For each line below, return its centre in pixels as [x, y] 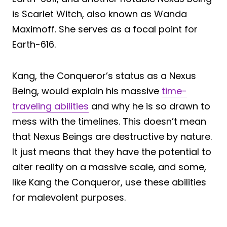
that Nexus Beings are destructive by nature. [112, 137]
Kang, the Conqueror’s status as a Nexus [104, 76]
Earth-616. [34, 45]
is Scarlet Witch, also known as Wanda [100, 14]
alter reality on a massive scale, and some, [109, 167]
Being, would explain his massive [87, 91]
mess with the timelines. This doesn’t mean [109, 122]
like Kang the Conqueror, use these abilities [109, 182]
